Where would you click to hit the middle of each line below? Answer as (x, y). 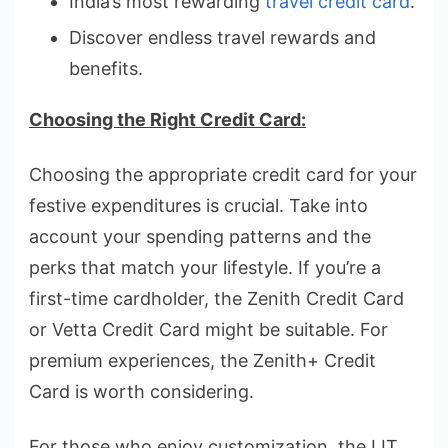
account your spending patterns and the (200, 237)
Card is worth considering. (141, 392)
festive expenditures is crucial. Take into (198, 206)
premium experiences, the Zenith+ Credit (202, 361)
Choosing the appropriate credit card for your (223, 175)
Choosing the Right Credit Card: (167, 120)
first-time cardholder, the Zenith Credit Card (216, 299)
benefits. (106, 69)
